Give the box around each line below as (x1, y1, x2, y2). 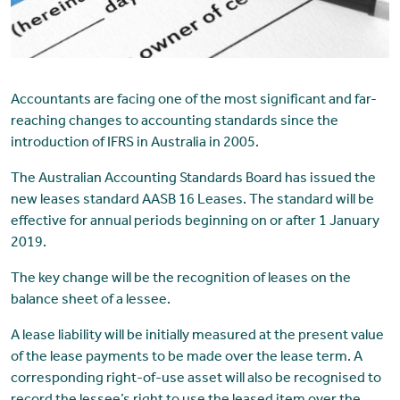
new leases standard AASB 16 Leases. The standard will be (10, 194, 374, 209)
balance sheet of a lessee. (10, 294, 171, 309)
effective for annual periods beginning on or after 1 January (10, 215, 379, 230)
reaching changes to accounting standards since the (10, 115, 338, 130)
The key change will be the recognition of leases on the (10, 272, 351, 287)
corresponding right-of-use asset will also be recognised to (10, 372, 381, 387)
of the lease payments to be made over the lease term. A (10, 351, 362, 366)
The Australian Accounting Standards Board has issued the (10, 172, 376, 187)
